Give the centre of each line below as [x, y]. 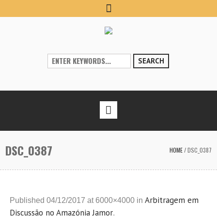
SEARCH [151, 61]
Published [28, 200]
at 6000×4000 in [115, 200]
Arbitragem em [172, 200]
